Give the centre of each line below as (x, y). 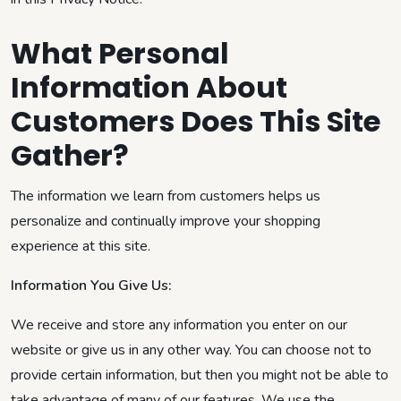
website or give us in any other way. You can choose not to (191, 350)
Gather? (70, 155)
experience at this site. (81, 246)
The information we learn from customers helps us (166, 196)
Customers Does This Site (196, 121)
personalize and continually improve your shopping (166, 221)
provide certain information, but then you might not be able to (200, 375)
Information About (149, 87)
